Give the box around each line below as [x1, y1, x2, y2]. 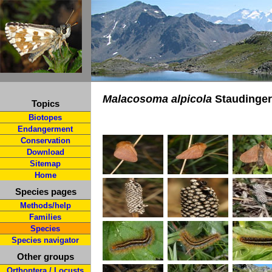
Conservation [20, 136, 70, 145]
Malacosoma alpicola [103, 93, 212, 105]
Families [29, 212, 61, 222]
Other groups [17, 251, 74, 262]
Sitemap [30, 159, 61, 168]
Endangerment [18, 124, 73, 134]
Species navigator [12, 236, 79, 245]
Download [26, 148, 64, 157]
